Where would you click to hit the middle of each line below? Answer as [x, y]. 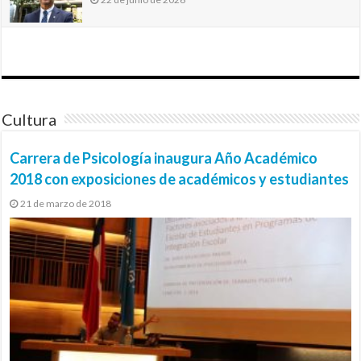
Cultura [29, 119]
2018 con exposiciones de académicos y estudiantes [180, 178]
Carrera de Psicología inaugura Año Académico [164, 158]
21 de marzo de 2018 [66, 203]
